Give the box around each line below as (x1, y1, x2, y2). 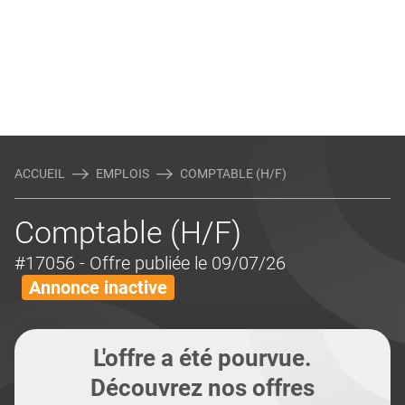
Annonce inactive (29, 277, 167, 298)
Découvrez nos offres (90, 374, 315, 401)
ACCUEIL (14, 166, 65, 181)
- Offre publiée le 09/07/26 (80, 252, 286, 274)
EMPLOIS (96, 166, 149, 181)
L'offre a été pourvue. (93, 344, 312, 372)
